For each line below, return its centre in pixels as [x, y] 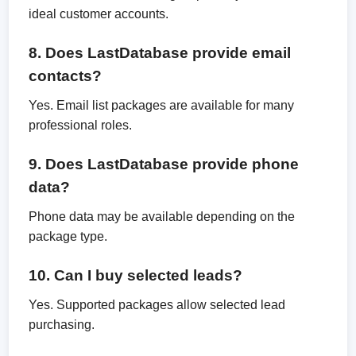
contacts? [66, 76]
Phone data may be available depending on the [162, 217]
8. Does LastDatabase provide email [160, 53]
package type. [68, 236]
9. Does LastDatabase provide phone [164, 164]
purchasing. [62, 325]
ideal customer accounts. [99, 14]
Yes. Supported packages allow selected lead [157, 305]
